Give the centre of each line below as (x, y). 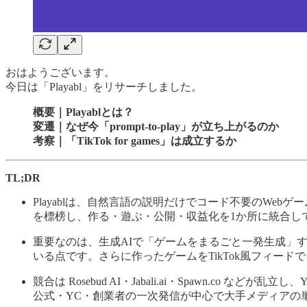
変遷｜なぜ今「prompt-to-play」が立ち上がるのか (156, 126)
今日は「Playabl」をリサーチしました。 (104, 86)
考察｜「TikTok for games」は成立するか (135, 140)
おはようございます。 (60, 72)
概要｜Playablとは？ (83, 112)
